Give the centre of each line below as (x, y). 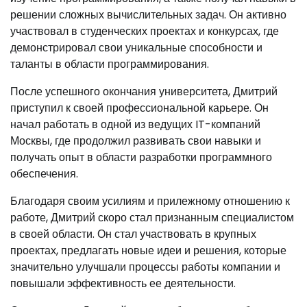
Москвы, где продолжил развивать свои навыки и (136, 141)
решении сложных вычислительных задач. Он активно (148, 15)
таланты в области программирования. (110, 64)
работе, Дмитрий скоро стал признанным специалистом (152, 218)
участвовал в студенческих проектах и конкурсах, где (145, 32)
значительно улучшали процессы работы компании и (145, 267)
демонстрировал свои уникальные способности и (136, 48)
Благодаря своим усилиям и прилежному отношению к (150, 201)
